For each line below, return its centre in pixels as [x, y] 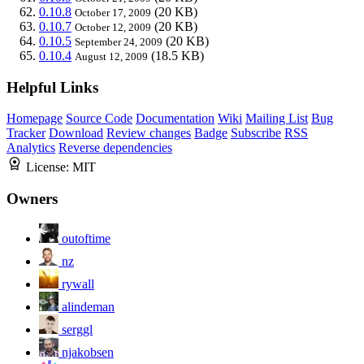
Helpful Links [52, 87]
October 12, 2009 [113, 27]
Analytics [31, 148]
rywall [78, 284]
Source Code [99, 119]
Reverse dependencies [115, 148]
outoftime [86, 238]
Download [76, 133]
